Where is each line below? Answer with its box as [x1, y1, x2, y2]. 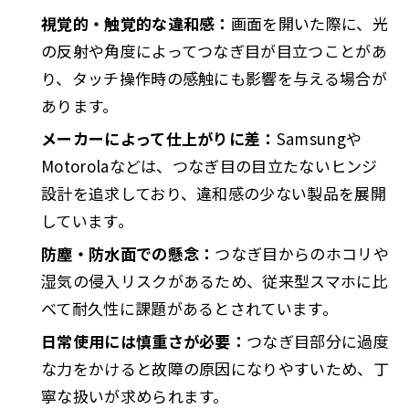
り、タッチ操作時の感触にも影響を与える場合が [41, 66, 387, 89]
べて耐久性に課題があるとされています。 [41, 296, 338, 320]
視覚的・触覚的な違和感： [41, 11, 231, 35]
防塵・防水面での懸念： [41, 241, 215, 265]
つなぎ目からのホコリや [215, 241, 389, 265]
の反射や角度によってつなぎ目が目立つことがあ [41, 38, 387, 62]
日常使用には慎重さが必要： [41, 329, 247, 352]
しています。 [41, 208, 133, 232]
